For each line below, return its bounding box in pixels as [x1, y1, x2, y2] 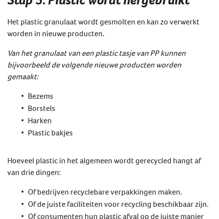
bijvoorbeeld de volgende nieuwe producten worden [7, 59, 181, 69]
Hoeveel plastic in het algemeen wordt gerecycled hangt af [7, 155, 201, 165]
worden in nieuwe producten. [7, 28, 105, 38]
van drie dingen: [7, 167, 61, 177]
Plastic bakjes [28, 127, 73, 137]
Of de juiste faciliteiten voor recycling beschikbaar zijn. [28, 198, 209, 209]
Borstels [28, 103, 55, 113]
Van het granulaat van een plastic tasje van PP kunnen [7, 47, 186, 58]
